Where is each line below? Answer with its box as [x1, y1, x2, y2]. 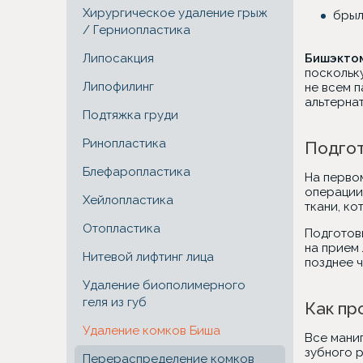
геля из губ [83, 295, 147, 310]
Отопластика [83, 221, 160, 236]
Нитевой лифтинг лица [83, 250, 214, 264]
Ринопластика [83, 136, 166, 151]
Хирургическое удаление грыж [83, 6, 267, 20]
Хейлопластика [83, 193, 173, 207]
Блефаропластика [83, 164, 190, 179]
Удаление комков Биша [83, 323, 220, 338]
